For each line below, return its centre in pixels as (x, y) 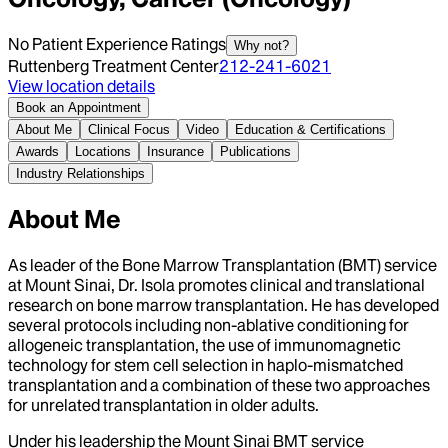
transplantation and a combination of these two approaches (219, 384)
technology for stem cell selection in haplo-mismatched (205, 364)
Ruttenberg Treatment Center (113, 65)
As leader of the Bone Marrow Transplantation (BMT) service (222, 264)
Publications (255, 151)
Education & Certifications (310, 129)
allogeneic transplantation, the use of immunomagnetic (204, 344)
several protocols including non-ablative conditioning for (208, 324)
